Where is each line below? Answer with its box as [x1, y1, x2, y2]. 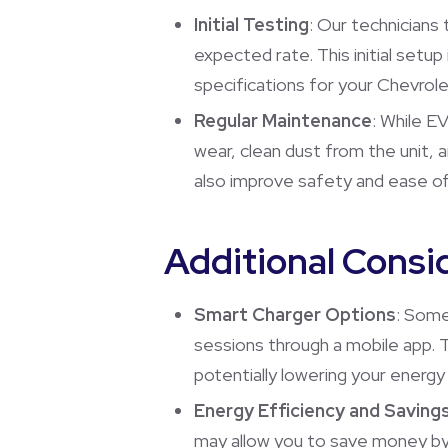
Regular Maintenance [194, 108, 372, 132]
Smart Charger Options [194, 302, 396, 326]
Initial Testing [194, 12, 309, 36]
